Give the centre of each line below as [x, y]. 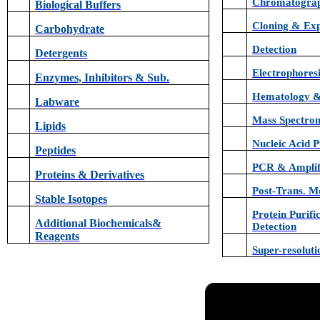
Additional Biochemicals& [99, 223]
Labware [57, 101]
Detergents [61, 53]
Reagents [57, 236]
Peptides [56, 150]
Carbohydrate [70, 29]
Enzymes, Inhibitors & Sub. [102, 77]
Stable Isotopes [71, 199]
